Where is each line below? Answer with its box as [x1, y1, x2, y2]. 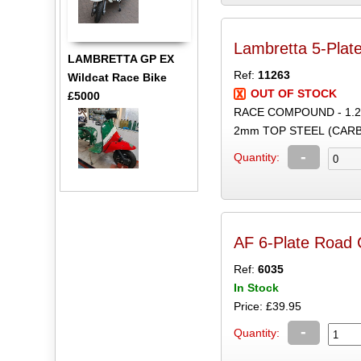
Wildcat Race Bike [67, 71, 167, 85]
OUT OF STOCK [250, 87, 337, 101]
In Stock [233, 280, 279, 294]
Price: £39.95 [233, 299, 301, 313]
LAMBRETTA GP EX [67, 52, 174, 66]
